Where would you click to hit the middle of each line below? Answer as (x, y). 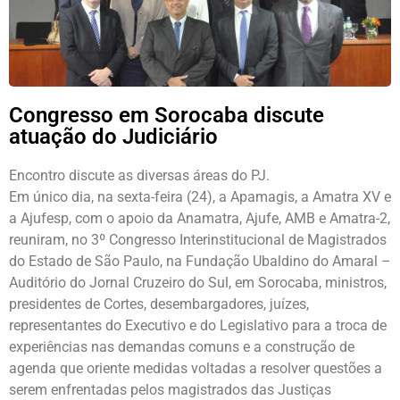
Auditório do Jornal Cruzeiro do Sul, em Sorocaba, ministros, (198, 282)
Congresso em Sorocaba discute (167, 115)
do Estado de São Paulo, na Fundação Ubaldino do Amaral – (200, 261)
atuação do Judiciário (113, 136)
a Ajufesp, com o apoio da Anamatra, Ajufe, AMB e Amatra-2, (200, 218)
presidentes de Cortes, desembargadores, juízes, (159, 304)
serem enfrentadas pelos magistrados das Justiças (170, 389)
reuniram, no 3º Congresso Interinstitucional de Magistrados (198, 239)
